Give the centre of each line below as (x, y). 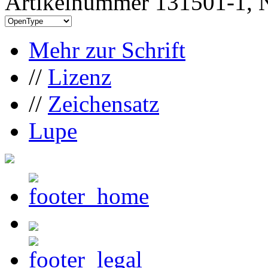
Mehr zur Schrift (107, 50)
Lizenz (80, 77)
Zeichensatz (103, 103)
